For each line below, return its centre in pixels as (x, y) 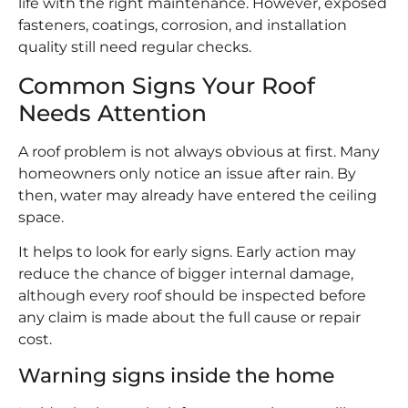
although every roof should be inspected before (192, 296)
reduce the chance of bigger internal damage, (186, 274)
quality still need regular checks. (135, 47)
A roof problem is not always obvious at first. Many (199, 151)
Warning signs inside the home (176, 375)
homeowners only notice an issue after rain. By (187, 173)
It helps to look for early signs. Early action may (187, 252)
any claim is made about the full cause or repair (189, 318)
